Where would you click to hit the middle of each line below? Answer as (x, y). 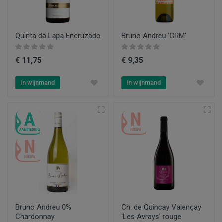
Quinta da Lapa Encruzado (58, 36)
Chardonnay (35, 217)
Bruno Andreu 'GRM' (154, 36)
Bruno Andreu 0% (43, 207)
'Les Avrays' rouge (151, 217)
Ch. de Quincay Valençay (161, 207)
